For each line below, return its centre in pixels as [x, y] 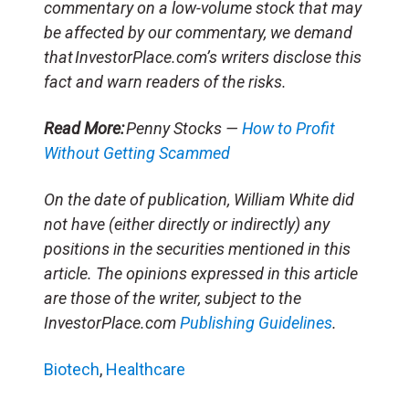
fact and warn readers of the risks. [165, 81]
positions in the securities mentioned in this [197, 248]
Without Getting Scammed [137, 152]
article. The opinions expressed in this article [201, 273]
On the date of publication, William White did [199, 199]
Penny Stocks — [183, 128]
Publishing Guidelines [256, 322]
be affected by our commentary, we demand [198, 32]
